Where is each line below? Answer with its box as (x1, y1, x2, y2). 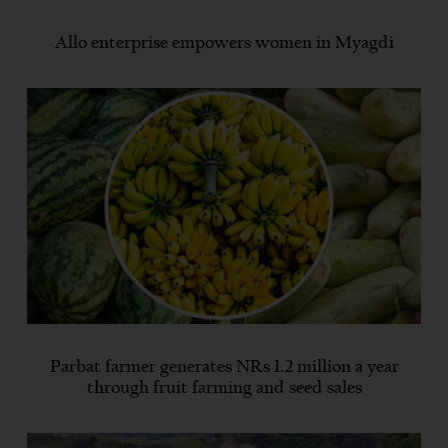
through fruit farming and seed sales (86, 378, 362, 399)
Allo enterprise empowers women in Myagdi (54, 32, 394, 53)
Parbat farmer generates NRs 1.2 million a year (49, 357, 399, 378)
